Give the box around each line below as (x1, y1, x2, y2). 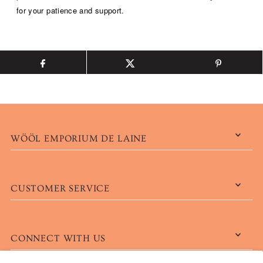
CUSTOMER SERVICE (10, 183, 110, 194)
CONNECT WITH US (10, 232, 106, 244)
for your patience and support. (16, 4, 124, 16)
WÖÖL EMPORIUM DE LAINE (10, 133, 147, 144)
